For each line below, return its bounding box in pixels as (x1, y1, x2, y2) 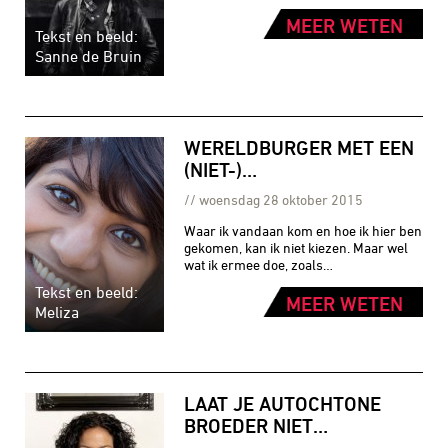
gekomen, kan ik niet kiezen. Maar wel (184, 238, 409, 256)
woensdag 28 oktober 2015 (199, 190, 364, 208)
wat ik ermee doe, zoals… (184, 255, 334, 273)
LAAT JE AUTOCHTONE (184, 391, 382, 415)
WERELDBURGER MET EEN (184, 135, 415, 159)
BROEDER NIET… (184, 413, 329, 437)
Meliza (35, 302, 79, 321)
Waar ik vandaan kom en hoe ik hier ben (184, 221, 423, 239)
